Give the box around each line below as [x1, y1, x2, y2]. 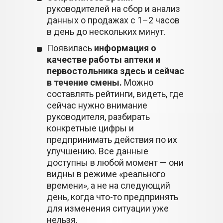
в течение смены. [47, 77, 122, 88]
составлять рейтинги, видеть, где [47, 89, 184, 99]
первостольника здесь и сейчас [47, 66, 184, 76]
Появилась [47, 43, 94, 53]
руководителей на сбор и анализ [47, 3, 180, 14]
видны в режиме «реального [47, 169, 165, 179]
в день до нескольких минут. [47, 26, 166, 37]
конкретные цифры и [47, 123, 134, 133]
